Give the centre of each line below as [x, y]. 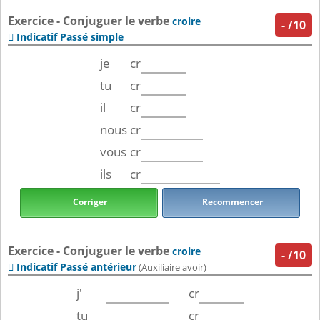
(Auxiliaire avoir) [171, 268]
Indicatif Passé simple [70, 37]
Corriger [89, 202]
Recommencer [231, 202]
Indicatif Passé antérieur [76, 267]
